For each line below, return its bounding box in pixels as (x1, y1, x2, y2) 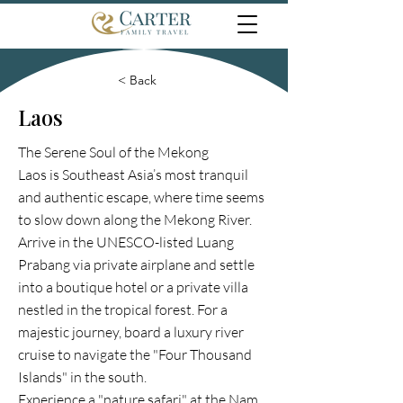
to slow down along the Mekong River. (18, 210, 252, 228)
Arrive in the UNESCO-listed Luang (18, 233, 234, 251)
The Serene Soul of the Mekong (18, 143, 209, 161)
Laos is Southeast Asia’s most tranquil (18, 166, 248, 184)
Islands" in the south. (18, 368, 147, 386)
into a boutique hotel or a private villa (18, 278, 248, 296)
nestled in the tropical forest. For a (18, 300, 228, 318)
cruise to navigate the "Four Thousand (18, 345, 252, 363)
